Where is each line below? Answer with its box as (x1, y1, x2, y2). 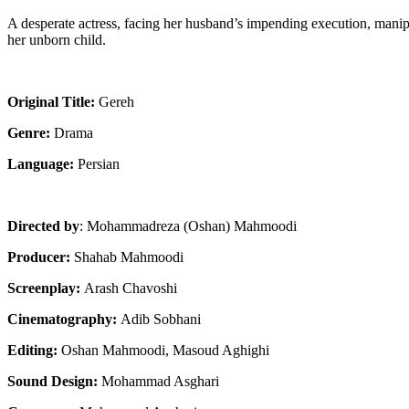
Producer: (7, 249, 74, 266)
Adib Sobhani (121, 311, 201, 328)
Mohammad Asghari (101, 373, 219, 390)
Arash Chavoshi (84, 280, 177, 297)
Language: (7, 156, 74, 173)
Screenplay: (7, 280, 84, 297)
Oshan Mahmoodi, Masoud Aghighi (61, 342, 269, 359)
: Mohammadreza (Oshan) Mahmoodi (79, 218, 297, 235)
